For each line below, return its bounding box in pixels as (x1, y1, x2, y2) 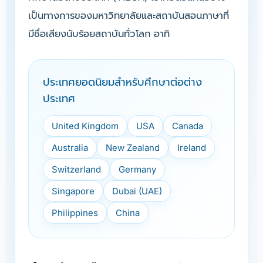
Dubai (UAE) (112, 186, 162, 197)
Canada (172, 120, 203, 131)
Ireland (177, 142, 206, 153)
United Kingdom (52, 120, 119, 131)
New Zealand (106, 142, 160, 153)
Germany (119, 164, 156, 175)
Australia (52, 142, 88, 153)
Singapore (52, 186, 95, 197)
